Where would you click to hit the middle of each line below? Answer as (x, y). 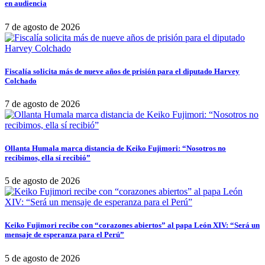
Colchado (21, 80)
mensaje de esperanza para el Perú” (64, 235)
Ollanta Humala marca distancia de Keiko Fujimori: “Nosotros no (115, 148)
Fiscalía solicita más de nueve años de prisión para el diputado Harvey (122, 71)
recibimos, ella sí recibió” (48, 158)
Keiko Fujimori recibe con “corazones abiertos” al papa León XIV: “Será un (132, 225)
